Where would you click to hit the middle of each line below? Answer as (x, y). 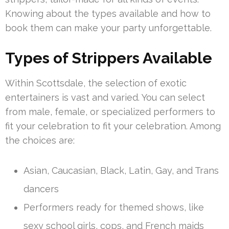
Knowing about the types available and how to (108, 14)
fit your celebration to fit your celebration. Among (113, 126)
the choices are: (40, 141)
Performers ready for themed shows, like (114, 208)
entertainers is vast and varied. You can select (105, 98)
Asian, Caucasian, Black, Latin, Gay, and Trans (121, 171)
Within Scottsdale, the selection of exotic (96, 83)
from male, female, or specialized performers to (110, 112)
